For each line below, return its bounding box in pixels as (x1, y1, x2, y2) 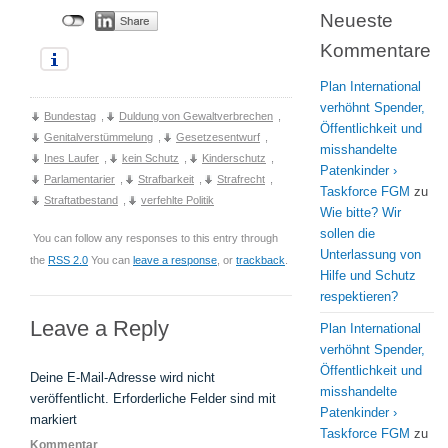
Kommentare (320, 40, 431, 61)
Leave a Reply (30, 316, 169, 341)
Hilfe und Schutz (320, 268, 416, 283)
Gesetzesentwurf (176, 131, 260, 143)
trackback (236, 254, 285, 266)
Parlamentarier (44, 173, 115, 185)
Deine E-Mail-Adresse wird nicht (30, 370, 215, 385)
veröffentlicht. (30, 391, 109, 406)
